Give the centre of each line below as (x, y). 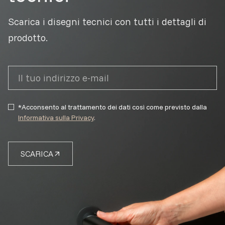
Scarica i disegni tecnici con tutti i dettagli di (107, 22)
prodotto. (28, 38)
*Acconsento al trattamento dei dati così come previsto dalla (113, 107)
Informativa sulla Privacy (56, 118)
